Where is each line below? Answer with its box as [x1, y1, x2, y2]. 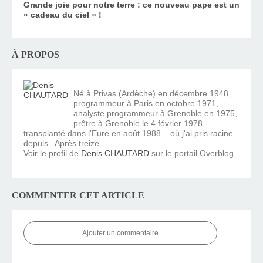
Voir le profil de [23, 148, 81, 158]
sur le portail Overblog [149, 148, 234, 158]
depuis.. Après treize [23, 138, 99, 148]
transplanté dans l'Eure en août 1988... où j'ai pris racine [23, 128, 233, 138]
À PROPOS [12, 48, 59, 60]
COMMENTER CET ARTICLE [12, 189, 144, 201]
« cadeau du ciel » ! [23, 9, 102, 19]
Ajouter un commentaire [82, 229, 159, 238]
